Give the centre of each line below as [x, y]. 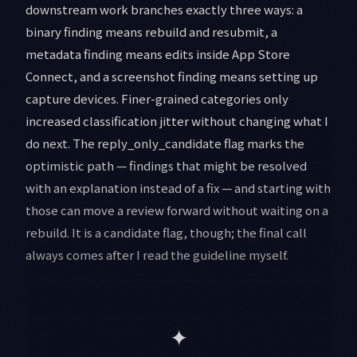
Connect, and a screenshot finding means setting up [172, 76]
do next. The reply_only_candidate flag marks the [165, 143]
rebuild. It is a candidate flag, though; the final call [166, 233]
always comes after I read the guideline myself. [157, 255]
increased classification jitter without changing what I [177, 121]
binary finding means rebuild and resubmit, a [151, 32]
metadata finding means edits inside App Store [158, 54]
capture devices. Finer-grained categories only [157, 99]
